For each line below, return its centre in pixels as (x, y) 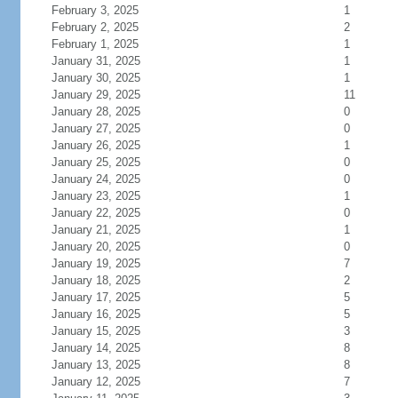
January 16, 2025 (96, 314)
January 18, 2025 (96, 280)
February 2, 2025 (95, 27)
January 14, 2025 (96, 348)
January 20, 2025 (96, 247)
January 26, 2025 (96, 145)
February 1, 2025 (95, 44)
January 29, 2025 (96, 95)
